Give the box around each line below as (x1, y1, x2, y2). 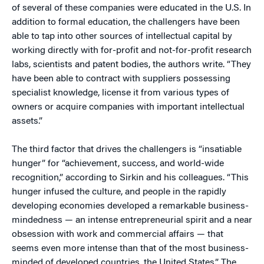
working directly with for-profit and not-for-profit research (12, 46, 252, 55)
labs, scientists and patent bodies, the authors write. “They (12, 60, 251, 70)
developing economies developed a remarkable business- (12, 202, 249, 211)
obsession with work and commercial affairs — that (12, 230, 223, 239)
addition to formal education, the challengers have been (12, 18, 240, 27)
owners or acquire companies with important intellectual (12, 103, 245, 112)
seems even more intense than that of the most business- (12, 244, 249, 253)
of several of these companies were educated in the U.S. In (12, 4, 251, 13)
